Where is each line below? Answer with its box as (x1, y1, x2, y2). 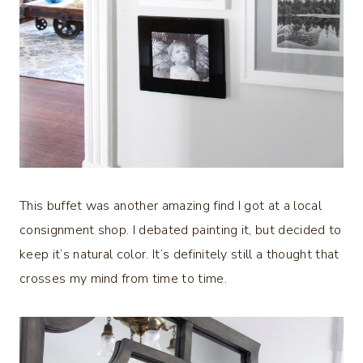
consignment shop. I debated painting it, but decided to (19, 221, 342, 240)
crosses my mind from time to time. (19, 270, 227, 288)
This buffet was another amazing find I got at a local (19, 197, 322, 216)
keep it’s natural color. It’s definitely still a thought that (19, 246, 340, 264)
